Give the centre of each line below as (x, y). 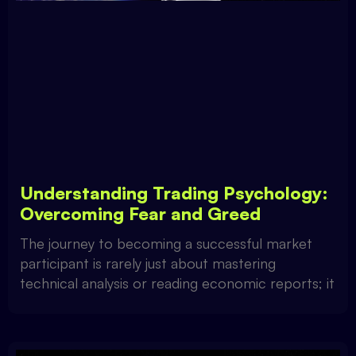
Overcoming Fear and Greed (140, 214)
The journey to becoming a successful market (166, 244)
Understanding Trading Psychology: (174, 193)
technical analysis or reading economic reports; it (177, 283)
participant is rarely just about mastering (148, 263)
